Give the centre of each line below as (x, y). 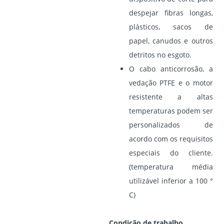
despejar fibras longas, (171, 13)
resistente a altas (171, 97)
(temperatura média (171, 167)
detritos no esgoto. (160, 55)
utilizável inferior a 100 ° (171, 181)
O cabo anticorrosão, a (171, 69)
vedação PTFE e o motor (171, 83)
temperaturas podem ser (171, 111)
